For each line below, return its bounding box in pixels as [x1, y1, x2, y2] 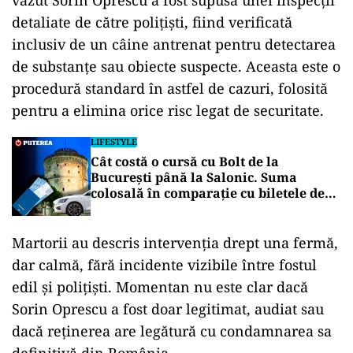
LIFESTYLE [91, 136, 137, 147]
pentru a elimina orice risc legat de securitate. [12, 101, 324, 120]
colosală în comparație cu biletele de [91, 184, 325, 202]
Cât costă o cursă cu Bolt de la [91, 153, 279, 170]
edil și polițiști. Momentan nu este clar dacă [12, 277, 308, 296]
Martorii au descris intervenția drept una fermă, [12, 233, 338, 252]
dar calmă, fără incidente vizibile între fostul [12, 255, 317, 274]
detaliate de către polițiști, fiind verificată [12, 13, 292, 32]
